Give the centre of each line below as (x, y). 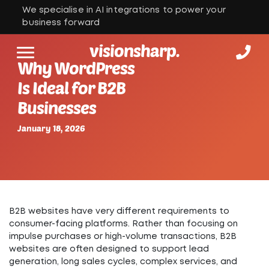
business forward (61, 23)
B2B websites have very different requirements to (119, 211)
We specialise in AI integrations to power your (124, 10)
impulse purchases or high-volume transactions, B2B (123, 237)
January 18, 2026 (51, 128)
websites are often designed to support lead (109, 249)
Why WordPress (76, 68)
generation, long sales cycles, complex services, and (123, 262)
